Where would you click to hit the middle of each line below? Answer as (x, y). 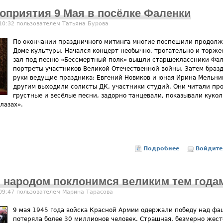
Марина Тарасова (88, 192)
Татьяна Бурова (85, 24)
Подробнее (162, 149)
